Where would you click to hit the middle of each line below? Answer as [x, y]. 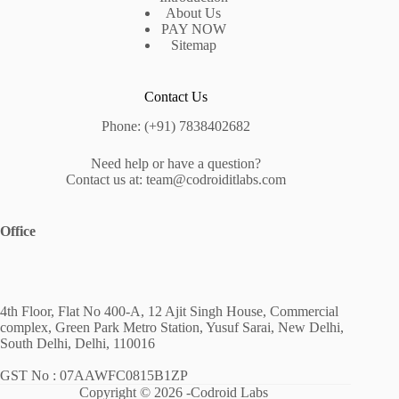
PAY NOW [193, 29]
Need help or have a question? [175, 163]
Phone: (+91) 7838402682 [175, 126]
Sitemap [193, 45]
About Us [194, 13]
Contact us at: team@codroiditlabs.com [175, 179]
